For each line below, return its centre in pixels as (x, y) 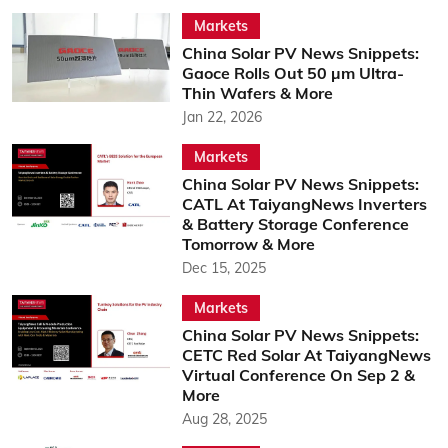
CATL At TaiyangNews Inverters (304, 204)
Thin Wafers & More (257, 93)
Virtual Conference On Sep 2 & (298, 375)
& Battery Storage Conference (295, 224)
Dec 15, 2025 (223, 268)
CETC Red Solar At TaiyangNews (306, 355)
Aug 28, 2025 (224, 419)
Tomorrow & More (248, 244)
